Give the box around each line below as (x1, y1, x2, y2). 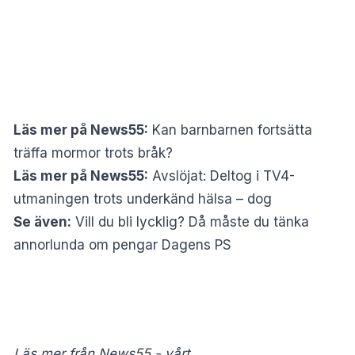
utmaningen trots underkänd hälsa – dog (13, 190, 272, 207)
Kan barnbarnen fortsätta (152, 121, 312, 138)
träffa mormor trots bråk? (13, 144, 173, 161)
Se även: (13, 213, 71, 230)
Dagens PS (158, 236, 231, 253)
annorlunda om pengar (13, 236, 158, 253)
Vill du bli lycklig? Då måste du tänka (75, 213, 309, 230)
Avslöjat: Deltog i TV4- (152, 167, 295, 184)
